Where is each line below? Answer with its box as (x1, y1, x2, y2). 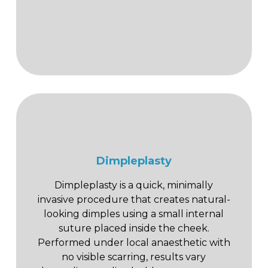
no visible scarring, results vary (62, 251, 206, 263)
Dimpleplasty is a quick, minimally (54, 179, 214, 191)
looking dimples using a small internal (44, 208, 224, 220)
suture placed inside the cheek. (58, 222, 209, 234)
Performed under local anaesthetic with (37, 236, 230, 248)
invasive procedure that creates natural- (37, 193, 230, 205)
